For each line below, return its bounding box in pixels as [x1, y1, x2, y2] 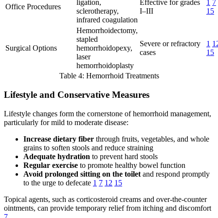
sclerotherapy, [76, 7, 119, 16]
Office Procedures [5, 2, 61, 11]
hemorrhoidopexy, [76, 44, 132, 53]
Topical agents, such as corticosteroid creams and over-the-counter [4, 195, 207, 203]
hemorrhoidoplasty [76, 61, 134, 70]
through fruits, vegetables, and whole [94, 134, 209, 143]
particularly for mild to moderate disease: [4, 118, 128, 127]
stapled [76, 35, 98, 44]
